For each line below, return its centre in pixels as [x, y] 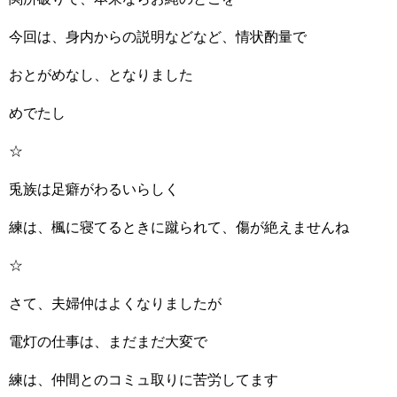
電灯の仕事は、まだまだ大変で [108, 342]
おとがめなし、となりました [101, 75]
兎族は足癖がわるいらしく [94, 189]
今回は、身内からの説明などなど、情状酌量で [158, 37]
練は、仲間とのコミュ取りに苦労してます [144, 380]
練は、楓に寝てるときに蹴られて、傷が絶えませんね [179, 227]
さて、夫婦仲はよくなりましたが [115, 304]
